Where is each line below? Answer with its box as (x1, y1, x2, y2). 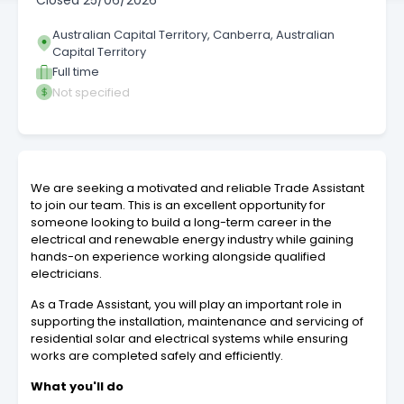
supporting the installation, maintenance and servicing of (31, 313, 363, 331)
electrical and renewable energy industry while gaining (31, 231, 353, 249)
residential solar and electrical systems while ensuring (31, 330, 348, 348)
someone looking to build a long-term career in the (31, 214, 332, 232)
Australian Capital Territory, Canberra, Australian (52, 25, 335, 43)
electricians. (31, 265, 102, 283)
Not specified (52, 83, 130, 101)
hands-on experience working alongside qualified (31, 248, 326, 266)
